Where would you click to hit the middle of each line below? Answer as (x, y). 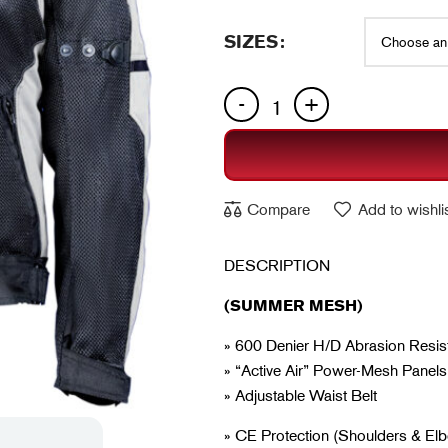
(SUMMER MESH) (293, 305)
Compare (279, 209)
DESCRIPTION (277, 265)
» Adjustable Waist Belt (300, 395)
